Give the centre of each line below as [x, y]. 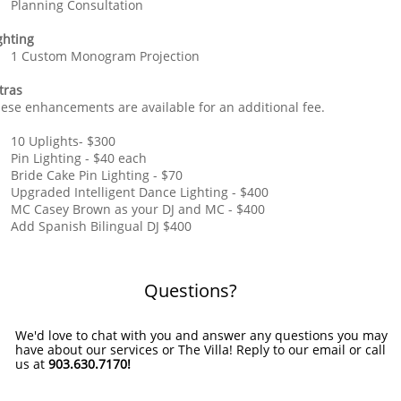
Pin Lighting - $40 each [79, 158]
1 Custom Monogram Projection [105, 56]
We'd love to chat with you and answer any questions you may [201, 335]
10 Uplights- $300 [63, 141]
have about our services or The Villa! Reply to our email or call [200, 350]
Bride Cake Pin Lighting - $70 [97, 175]
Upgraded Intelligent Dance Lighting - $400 [140, 192]
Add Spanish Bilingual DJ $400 [101, 226]
